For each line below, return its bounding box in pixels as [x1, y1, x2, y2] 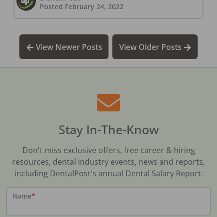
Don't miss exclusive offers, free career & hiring [22, 144, 195, 155]
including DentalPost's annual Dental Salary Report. [14, 168, 203, 179]
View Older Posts [119, 41, 184, 52]
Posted [39, 1, 65, 11]
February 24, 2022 [64, 1, 124, 11]
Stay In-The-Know [58, 121, 159, 138]
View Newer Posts [33, 41, 102, 52]
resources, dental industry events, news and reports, [12, 156, 205, 167]
